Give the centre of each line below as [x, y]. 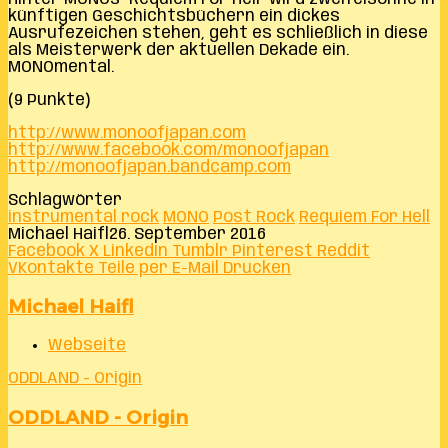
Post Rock [254, 217]
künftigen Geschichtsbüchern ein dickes [174, 16]
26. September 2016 [187, 234]
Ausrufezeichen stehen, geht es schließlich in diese [218, 33]
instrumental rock [83, 217]
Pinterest [272, 251]
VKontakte [51, 268]
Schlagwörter [65, 200]
